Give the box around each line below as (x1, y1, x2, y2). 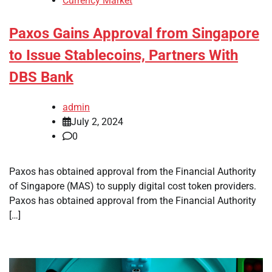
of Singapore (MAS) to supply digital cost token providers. (9, 180, 256, 192)
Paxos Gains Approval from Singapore (9, 25, 259, 42)
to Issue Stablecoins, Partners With (9, 47, 238, 64)
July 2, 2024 (71, 115, 123, 127)
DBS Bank (9, 69, 73, 86)
